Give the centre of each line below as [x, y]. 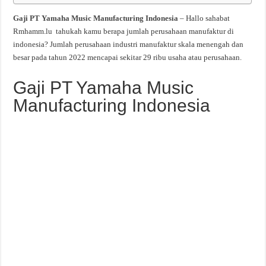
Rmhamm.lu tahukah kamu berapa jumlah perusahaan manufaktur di [124, 31]
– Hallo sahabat [204, 18]
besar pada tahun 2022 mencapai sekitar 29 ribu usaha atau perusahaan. [128, 57]
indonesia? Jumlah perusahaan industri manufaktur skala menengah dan [129, 44]
